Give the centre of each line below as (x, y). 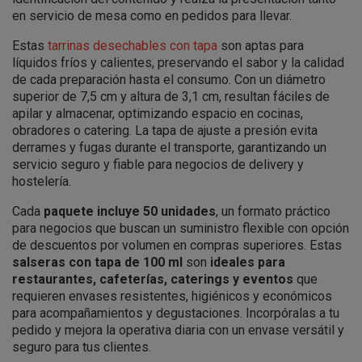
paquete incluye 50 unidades (130, 211)
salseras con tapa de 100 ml (97, 262)
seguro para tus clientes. (82, 347)
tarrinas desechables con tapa (133, 46)
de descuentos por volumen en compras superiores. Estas (177, 245)
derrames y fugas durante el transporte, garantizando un (169, 147)
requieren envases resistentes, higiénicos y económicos (172, 296)
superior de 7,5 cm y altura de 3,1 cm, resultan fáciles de (171, 97)
